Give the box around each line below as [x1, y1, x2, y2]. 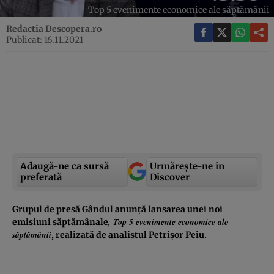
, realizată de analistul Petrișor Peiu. [51, 229, 207, 240]
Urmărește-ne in [150, 160, 224, 172]
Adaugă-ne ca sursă [20, 160, 109, 172]
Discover [150, 171, 190, 183]
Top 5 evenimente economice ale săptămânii [88, 4, 270, 15]
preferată [20, 171, 62, 183]
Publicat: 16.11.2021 [6, 34, 83, 45]
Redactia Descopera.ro [6, 23, 102, 34]
